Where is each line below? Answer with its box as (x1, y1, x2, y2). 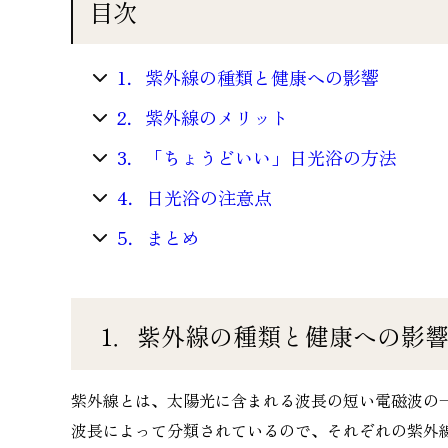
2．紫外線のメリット (117, 103, 289, 130)
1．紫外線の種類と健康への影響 (117, 63, 379, 90)
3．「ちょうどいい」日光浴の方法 (117, 143, 397, 170)
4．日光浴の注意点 (117, 183, 272, 210)
